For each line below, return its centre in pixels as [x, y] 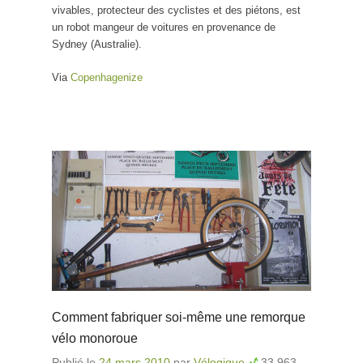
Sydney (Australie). [97, 45]
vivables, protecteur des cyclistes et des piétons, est [176, 11]
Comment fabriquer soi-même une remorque [179, 317]
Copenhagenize [107, 78]
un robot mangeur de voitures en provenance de [164, 28]
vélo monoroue [95, 338]
